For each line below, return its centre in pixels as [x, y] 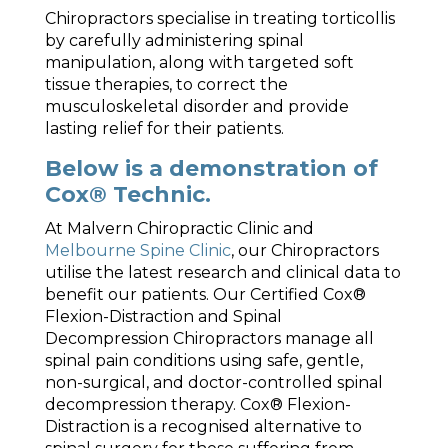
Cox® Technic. [127, 194]
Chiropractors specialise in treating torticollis [219, 18]
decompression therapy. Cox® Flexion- [197, 404]
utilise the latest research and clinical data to [222, 272]
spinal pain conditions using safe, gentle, [203, 360]
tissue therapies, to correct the [166, 84]
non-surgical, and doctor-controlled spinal [213, 382]
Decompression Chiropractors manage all [209, 338]
